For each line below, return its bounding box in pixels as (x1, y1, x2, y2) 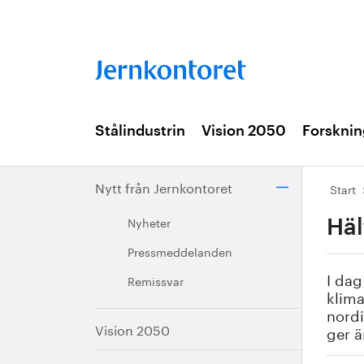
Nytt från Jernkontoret (95, 176, 232, 197)
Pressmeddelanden (128, 242, 232, 260)
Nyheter (128, 213, 171, 231)
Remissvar (128, 271, 184, 289)
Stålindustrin (95, 123, 185, 138)
